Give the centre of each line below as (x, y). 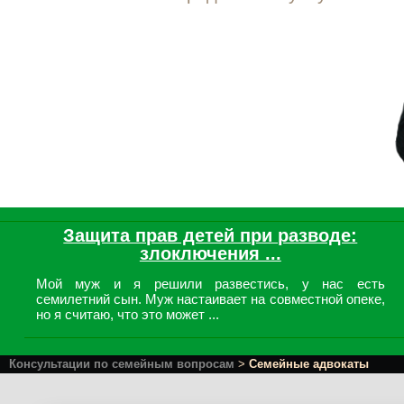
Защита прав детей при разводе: (211, 235)
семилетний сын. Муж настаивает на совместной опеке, (210, 299)
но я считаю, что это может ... (127, 314)
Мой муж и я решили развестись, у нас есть (210, 284)
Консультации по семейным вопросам (122, 364)
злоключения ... (210, 253)
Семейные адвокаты (309, 364)
